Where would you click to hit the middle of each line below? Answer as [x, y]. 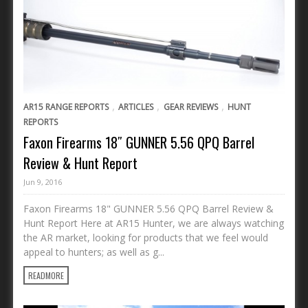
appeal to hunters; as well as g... [94, 252]
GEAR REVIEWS [190, 107]
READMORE [46, 275]
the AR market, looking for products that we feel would [146, 237]
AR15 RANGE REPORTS [66, 107]
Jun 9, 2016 [43, 181]
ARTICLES [136, 107]
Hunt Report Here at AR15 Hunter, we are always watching [154, 223]
